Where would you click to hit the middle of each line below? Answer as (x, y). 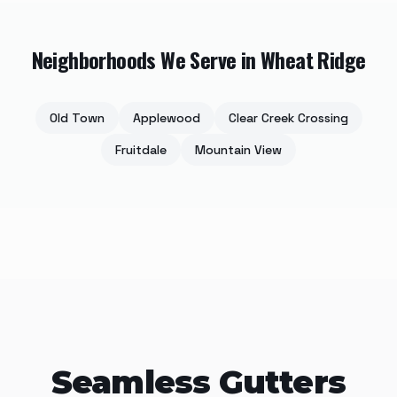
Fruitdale (141, 150)
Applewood (166, 118)
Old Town (77, 118)
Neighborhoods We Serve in (146, 60)
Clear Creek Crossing (288, 118)
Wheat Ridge (313, 60)
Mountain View (238, 150)
